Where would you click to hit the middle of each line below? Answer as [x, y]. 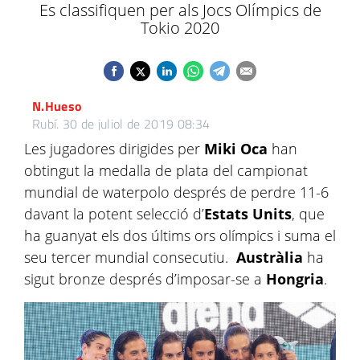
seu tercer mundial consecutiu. [130, 257]
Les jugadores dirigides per [114, 149]
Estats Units [248, 214]
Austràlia [270, 257]
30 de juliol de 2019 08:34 [136, 124]
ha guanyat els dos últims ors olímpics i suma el [180, 235]
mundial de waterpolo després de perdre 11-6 [176, 192]
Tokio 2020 [180, 28]
